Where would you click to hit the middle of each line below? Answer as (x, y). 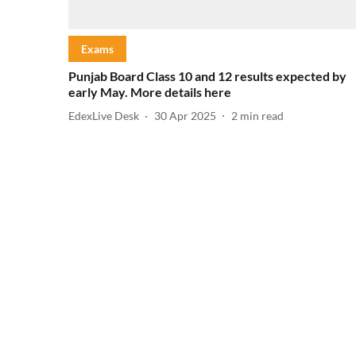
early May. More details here (150, 91)
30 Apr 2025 (185, 116)
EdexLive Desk (104, 116)
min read (262, 116)
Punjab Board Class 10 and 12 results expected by (207, 75)
